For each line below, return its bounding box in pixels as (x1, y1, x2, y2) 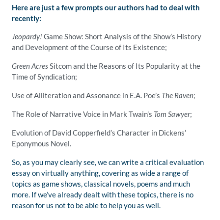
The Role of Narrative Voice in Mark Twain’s (12, 110, 154, 118)
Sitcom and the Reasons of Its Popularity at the (48, 61, 200, 70)
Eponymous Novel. (12, 139, 71, 148)
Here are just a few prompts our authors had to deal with (12, 3, 200, 12)
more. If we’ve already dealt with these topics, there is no (12, 190, 193, 199)
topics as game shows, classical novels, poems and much (12, 179, 190, 188)
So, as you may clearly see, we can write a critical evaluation (12, 158, 204, 166)
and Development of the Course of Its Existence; (12, 43, 167, 52)
